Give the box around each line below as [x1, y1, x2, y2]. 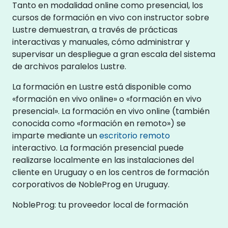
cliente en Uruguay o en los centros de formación [12, 166, 209, 178]
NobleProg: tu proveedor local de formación [12, 198, 188, 211]
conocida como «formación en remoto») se [12, 117, 186, 129]
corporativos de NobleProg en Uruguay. [12, 178, 169, 190]
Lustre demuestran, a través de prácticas [12, 23, 178, 36]
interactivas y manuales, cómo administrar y [12, 36, 190, 48]
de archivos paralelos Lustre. [12, 60, 126, 72]
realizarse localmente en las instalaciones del [12, 154, 194, 166]
